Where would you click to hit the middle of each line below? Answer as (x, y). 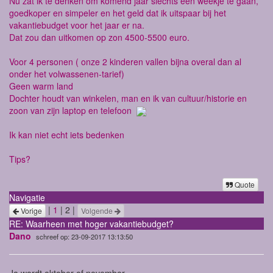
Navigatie (27, 197)
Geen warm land (41, 86)
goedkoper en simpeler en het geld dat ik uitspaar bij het (118, 13)
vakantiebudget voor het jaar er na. (77, 25)
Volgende (98, 211)
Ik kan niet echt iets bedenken (67, 135)
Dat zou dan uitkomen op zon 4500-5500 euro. (99, 37)
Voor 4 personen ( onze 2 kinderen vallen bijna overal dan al (125, 62)
